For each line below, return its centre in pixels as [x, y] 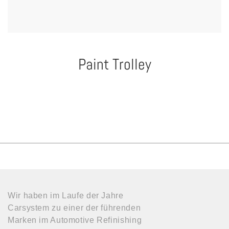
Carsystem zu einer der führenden [74, 208]
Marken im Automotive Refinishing [75, 220]
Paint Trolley [114, 64]
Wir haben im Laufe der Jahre [66, 196]
